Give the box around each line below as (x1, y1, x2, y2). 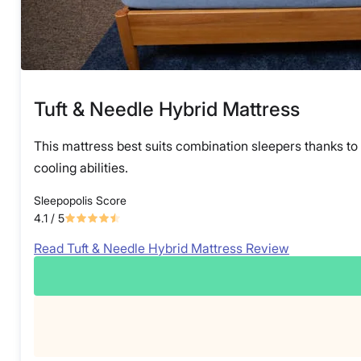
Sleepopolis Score (34, 193, 127, 208)
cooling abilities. (34, 160, 128, 176)
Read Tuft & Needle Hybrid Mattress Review (34, 240, 289, 257)
